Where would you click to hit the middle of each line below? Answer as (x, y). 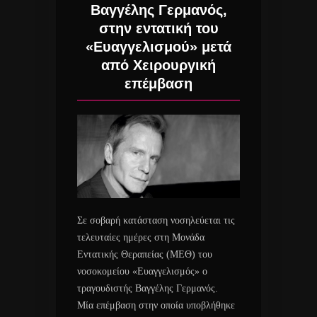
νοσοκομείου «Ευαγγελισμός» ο (142, 271)
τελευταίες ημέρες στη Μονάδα (141, 237)
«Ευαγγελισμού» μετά (158, 47)
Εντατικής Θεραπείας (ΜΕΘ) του (145, 254)
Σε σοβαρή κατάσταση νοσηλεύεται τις (156, 220)
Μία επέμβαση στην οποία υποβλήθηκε (156, 305)
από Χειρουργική (158, 65)
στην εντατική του (158, 29)
